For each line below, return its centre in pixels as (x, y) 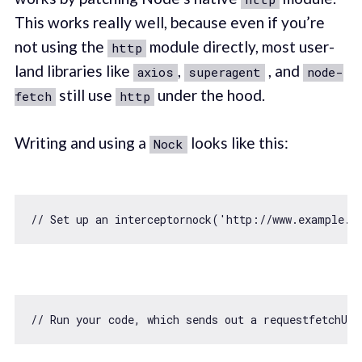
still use (85, 95)
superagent (224, 72)
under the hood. (209, 95)
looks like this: (238, 142)
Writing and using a (82, 142)
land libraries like (74, 71)
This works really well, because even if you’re (169, 23)
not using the (61, 47)
